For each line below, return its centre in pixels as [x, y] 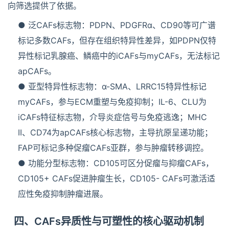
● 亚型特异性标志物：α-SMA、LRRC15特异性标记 [112, 87]
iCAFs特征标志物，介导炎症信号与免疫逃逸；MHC [112, 117]
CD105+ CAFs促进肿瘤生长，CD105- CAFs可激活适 [117, 179]
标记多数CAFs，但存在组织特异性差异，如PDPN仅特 [117, 41]
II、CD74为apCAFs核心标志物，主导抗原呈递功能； [115, 133]
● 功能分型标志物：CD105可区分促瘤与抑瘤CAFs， [116, 163]
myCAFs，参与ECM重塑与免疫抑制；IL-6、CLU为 [112, 102]
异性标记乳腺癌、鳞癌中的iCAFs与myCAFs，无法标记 [119, 56]
